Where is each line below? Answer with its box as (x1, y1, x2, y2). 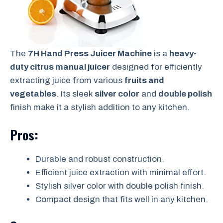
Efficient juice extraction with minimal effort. (35, 167, 206, 177)
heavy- (169, 49, 197, 59)
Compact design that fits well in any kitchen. (35, 194, 208, 204)
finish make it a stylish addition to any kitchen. (10, 103, 190, 112)
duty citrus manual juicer (10, 62, 110, 72)
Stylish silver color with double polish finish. (35, 181, 204, 191)
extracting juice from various (10, 76, 124, 86)
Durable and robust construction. (35, 154, 164, 164)
